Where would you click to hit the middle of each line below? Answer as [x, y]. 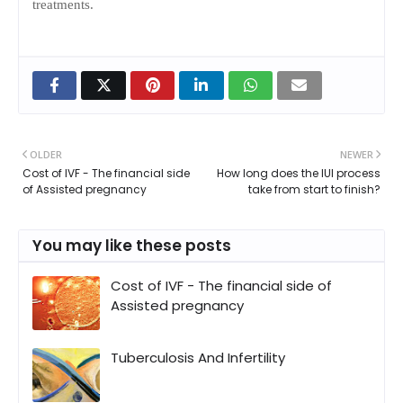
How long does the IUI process [299, 173]
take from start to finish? [314, 189]
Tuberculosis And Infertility [198, 357]
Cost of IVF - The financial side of [221, 285]
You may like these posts [132, 245]
